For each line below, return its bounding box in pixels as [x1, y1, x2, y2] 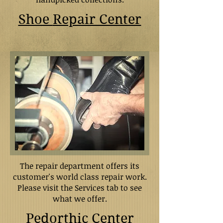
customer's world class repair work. [12, 171, 147, 182]
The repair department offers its [20, 160, 139, 171]
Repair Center [52, 11, 141, 27]
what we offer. [52, 193, 107, 204]
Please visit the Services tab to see [17, 182, 142, 193]
